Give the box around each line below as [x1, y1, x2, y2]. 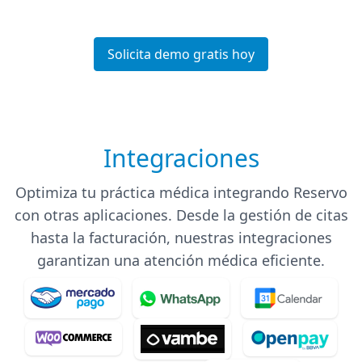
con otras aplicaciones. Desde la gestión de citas [14, 204, 348, 225]
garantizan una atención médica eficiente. [37, 250, 325, 270]
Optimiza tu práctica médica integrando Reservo [15, 182, 347, 202]
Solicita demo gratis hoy [107, 44, 255, 63]
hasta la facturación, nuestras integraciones [30, 227, 332, 247]
